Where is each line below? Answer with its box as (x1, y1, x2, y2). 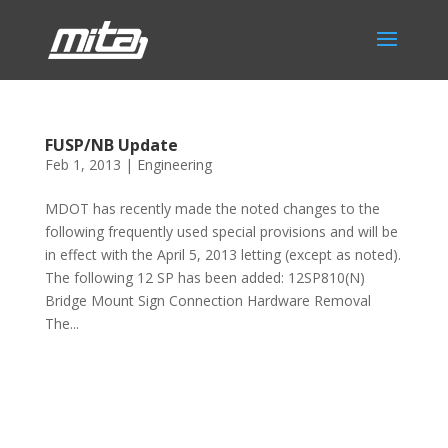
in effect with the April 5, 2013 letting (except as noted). (44, 245, 401, 264)
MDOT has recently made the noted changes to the (44, 199, 380, 218)
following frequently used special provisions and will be (44, 222, 398, 241)
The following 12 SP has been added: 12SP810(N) (44, 268, 365, 287)
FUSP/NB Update (44, 134, 178, 156)
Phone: (44, 379, 94, 398)
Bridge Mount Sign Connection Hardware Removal (44, 291, 371, 310)
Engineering (136, 155, 212, 174)
